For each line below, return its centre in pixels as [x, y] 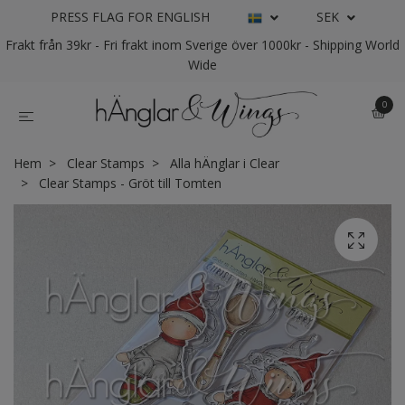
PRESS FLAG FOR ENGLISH [130, 17]
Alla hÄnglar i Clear [225, 164]
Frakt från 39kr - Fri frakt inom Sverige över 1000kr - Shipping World [202, 45]
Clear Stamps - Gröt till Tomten [128, 184]
